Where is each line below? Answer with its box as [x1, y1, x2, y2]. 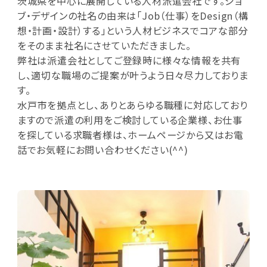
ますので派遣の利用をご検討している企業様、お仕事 [17, 112, 243, 127]
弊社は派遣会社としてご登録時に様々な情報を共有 [17, 52, 241, 67]
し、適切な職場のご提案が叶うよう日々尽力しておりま [17, 67, 249, 82]
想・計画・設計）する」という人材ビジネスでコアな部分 [17, 23, 249, 38]
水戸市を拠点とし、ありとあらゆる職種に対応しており [17, 97, 248, 112]
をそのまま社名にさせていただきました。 [17, 38, 191, 52]
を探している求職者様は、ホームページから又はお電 [17, 127, 244, 142]
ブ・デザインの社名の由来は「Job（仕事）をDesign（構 [17, 8, 249, 23]
